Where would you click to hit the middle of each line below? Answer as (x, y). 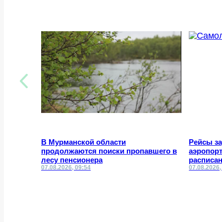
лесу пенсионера (72, 160)
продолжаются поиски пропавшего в (109, 151)
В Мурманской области (83, 142)
